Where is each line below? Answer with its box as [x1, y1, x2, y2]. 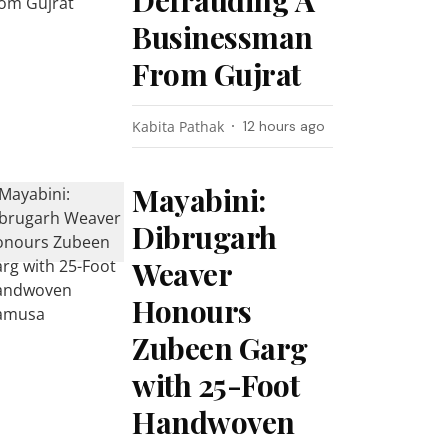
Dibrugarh [132, 217, 277, 257]
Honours [132, 291, 252, 331]
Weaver [132, 254, 232, 294]
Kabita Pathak [132, 117, 225, 136]
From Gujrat [132, 54, 301, 94]
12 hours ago [243, 117, 326, 135]
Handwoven [132, 402, 295, 442]
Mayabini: [132, 180, 266, 220]
